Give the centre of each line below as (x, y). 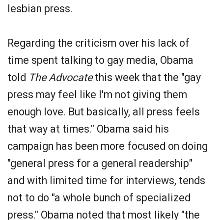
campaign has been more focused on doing (108, 146)
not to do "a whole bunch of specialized (99, 198)
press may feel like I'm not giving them (97, 95)
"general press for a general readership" (100, 163)
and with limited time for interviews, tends (106, 180)
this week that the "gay (147, 77)
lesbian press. (40, 9)
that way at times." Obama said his (88, 129)
